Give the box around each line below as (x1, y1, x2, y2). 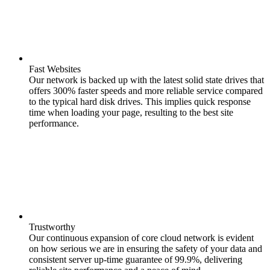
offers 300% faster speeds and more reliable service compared (29, 86, 263, 96)
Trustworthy (29, 222, 75, 232)
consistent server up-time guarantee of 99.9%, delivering (29, 254, 242, 265)
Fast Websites (29, 64, 81, 74)
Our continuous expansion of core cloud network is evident (29, 233, 254, 243)
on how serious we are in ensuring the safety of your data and (29, 243, 262, 254)
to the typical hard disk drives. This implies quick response (29, 96, 251, 107)
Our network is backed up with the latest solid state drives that (29, 75, 264, 85)
